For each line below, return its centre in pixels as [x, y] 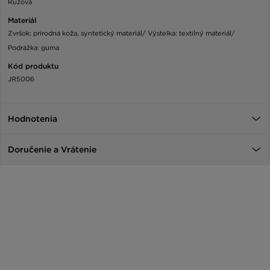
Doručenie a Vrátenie [52, 149]
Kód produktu [33, 66]
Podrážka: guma [33, 47]
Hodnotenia [33, 118]
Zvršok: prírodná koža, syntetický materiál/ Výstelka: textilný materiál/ [121, 33]
